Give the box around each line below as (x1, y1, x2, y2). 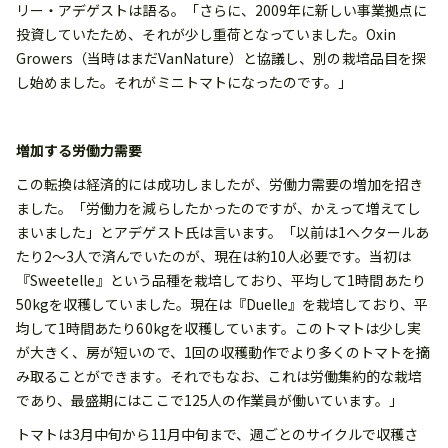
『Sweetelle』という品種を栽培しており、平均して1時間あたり (16, 270, 426, 291)
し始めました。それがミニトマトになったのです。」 (16, 72, 353, 93)
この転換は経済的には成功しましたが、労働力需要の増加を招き (16, 174, 424, 195)
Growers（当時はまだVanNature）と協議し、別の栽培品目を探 (16, 48, 426, 69)
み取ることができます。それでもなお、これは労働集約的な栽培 (16, 366, 423, 387)
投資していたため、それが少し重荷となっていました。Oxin (16, 24, 397, 45)
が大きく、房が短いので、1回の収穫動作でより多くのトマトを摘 (16, 342, 431, 363)
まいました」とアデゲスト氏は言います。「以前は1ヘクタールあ (16, 222, 430, 243)
